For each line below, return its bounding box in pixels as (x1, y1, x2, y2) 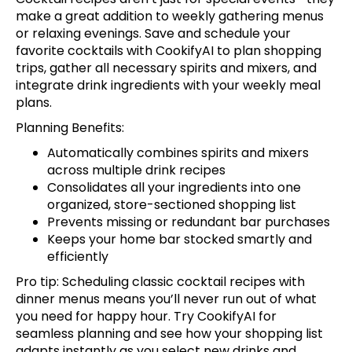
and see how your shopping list (130, 324, 323, 343)
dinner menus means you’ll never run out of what (16, 290, 317, 309)
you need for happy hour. (16, 307, 174, 326)
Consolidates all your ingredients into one (47, 178, 301, 197)
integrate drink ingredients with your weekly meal (16, 76, 321, 95)
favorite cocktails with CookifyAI (16, 42, 214, 60)
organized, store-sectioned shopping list (47, 196, 296, 214)
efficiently (47, 247, 108, 266)
